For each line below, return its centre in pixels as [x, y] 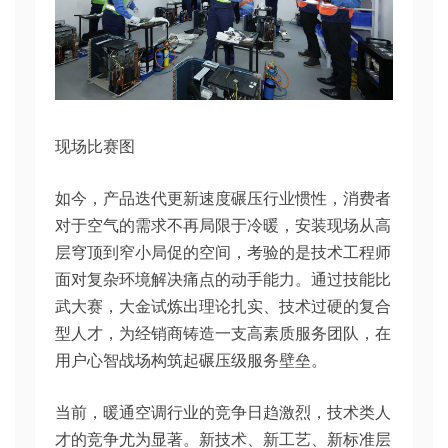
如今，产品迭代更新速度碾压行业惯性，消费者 [223, 198]
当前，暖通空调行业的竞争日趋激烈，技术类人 [223, 412]
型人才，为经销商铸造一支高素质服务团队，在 [223, 333]
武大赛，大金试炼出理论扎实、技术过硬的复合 [223, 306]
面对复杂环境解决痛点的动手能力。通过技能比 [223, 279]
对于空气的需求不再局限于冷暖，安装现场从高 [223, 225]
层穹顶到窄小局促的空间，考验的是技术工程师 [223, 252]
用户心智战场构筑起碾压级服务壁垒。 [191, 360]
